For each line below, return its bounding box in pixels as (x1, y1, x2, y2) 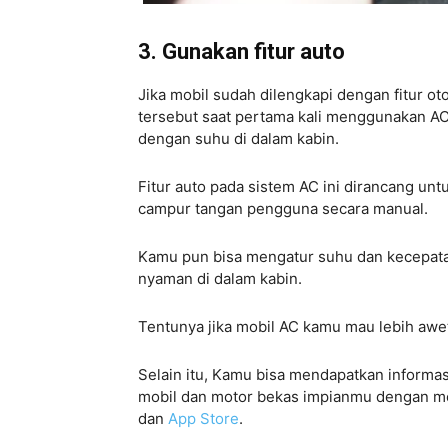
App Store (168, 409, 239, 429)
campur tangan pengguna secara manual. (138, 199, 428, 219)
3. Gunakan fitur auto (138, 39, 345, 65)
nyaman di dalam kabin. (138, 269, 302, 289)
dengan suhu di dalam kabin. (138, 129, 339, 149)
